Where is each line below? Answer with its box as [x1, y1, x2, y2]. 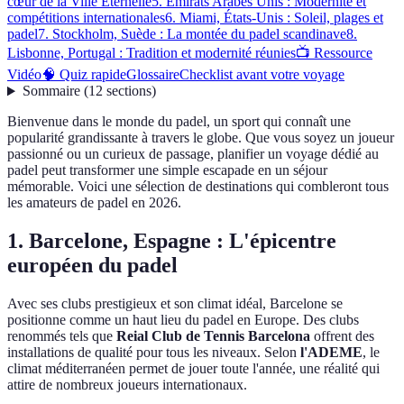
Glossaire [126, 67, 179, 83]
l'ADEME [300, 344, 363, 361]
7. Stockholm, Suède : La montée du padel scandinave [38, 26, 346, 42]
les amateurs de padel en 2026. [7, 195, 181, 211]
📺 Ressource [296, 45, 372, 61]
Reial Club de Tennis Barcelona [116, 328, 310, 344]
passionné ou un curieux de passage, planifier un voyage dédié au [7, 146, 379, 162]
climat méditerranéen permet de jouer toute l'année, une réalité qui [7, 361, 380, 377]
